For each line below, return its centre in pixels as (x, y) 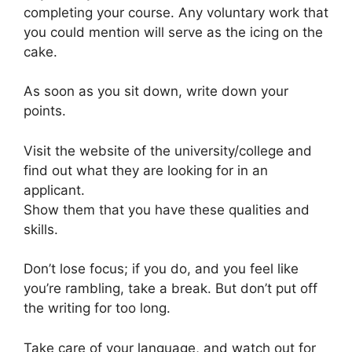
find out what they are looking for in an (146, 170)
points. (45, 111)
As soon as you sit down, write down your (156, 91)
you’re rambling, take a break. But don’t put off (170, 288)
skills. (41, 229)
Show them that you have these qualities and (167, 209)
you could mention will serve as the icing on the (173, 32)
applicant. (54, 190)
